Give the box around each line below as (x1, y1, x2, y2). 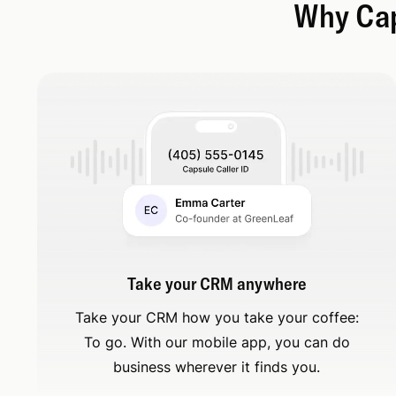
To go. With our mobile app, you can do (83, 333, 350, 352)
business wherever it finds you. (113, 358, 321, 377)
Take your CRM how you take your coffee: (74, 308, 359, 327)
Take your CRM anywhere (126, 272, 307, 295)
